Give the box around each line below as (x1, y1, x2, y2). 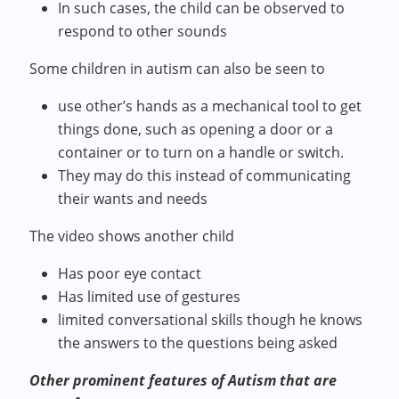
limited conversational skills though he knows (58, 310, 363, 330)
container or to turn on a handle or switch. (58, 142, 345, 162)
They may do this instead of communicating (58, 166, 352, 185)
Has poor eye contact (58, 264, 202, 283)
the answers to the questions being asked (58, 333, 338, 353)
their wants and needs (58, 189, 208, 208)
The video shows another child (29, 226, 239, 246)
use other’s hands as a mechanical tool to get (58, 96, 362, 116)
